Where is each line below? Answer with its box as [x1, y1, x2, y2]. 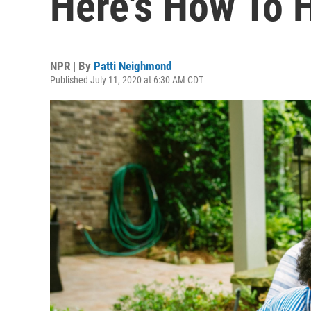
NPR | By [50, 59, 94, 73]
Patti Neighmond [94, 59, 171, 73]
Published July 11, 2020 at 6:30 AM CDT [50, 74, 203, 85]
